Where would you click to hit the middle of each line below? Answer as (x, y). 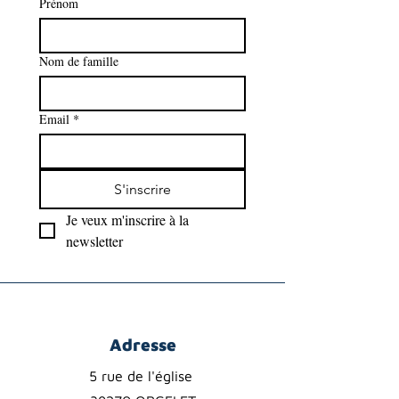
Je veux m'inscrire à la (127, 220)
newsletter (94, 241)
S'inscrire (142, 189)
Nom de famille (79, 61)
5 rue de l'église (142, 376)
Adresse (142, 345)
